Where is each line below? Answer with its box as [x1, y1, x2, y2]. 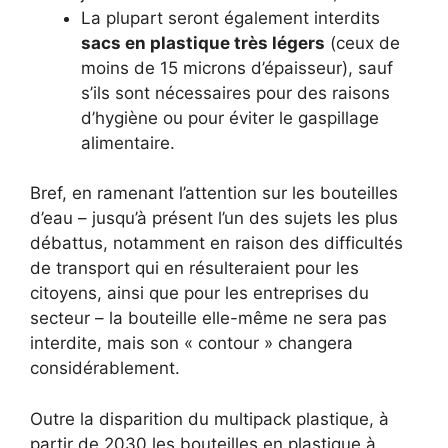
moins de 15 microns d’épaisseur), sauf [81, 57, 393, 78]
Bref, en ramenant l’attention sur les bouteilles [30, 183, 398, 203]
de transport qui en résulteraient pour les [30, 258, 359, 278]
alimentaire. [81, 132, 175, 153]
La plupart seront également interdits [81, 7, 380, 28]
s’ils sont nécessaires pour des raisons [81, 82, 390, 103]
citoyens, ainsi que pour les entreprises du [30, 283, 369, 303]
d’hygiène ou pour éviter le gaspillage [81, 107, 379, 128]
